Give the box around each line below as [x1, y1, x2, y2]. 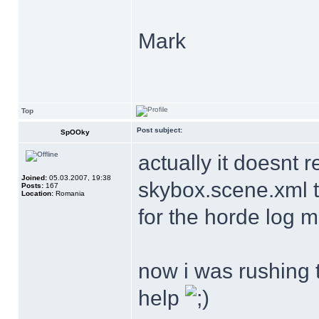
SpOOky [60, 128, 90, 136]
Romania [53, 189, 85, 197]
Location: [21, 189, 53, 197]
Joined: [21, 174, 47, 182]
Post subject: [137, 126, 182, 134]
